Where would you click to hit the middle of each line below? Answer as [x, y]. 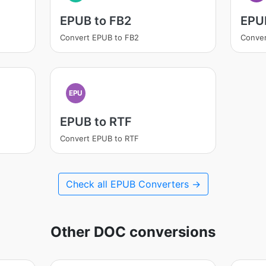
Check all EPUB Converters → [133, 184]
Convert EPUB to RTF [99, 138]
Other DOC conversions [133, 232]
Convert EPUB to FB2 [99, 37]
